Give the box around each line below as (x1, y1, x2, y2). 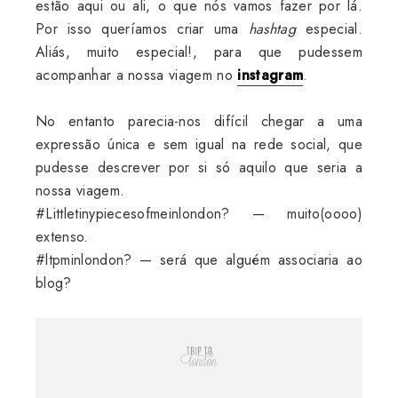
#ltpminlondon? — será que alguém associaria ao (36, 249, 362, 270)
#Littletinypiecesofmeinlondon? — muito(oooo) (36, 203, 362, 224)
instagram (237, 64, 304, 85)
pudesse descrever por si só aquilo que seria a (36, 156, 362, 178)
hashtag (248, 18, 297, 39)
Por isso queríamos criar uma (36, 18, 249, 39)
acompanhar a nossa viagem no (36, 64, 238, 85)
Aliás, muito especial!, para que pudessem (36, 41, 362, 62)
